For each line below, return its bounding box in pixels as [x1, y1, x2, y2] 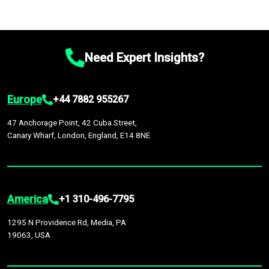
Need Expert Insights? [84, 50, 204, 65]
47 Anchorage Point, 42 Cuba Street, [7, 118, 137, 127]
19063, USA [7, 230, 50, 240]
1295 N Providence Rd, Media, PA [7, 217, 126, 227]
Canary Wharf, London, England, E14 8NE [7, 130, 150, 140]
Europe [7, 93, 42, 106]
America [7, 193, 48, 205]
